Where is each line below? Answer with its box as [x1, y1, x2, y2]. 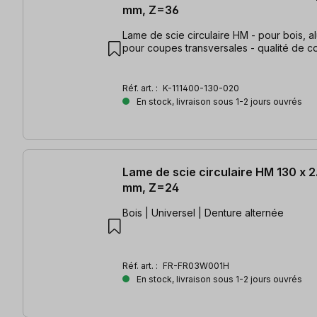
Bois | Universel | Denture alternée [122, 207, 284, 219]
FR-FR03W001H [163, 260, 229, 272]
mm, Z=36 [122, 3, 179, 18]
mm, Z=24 [122, 180, 179, 195]
